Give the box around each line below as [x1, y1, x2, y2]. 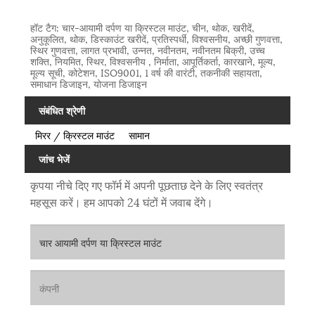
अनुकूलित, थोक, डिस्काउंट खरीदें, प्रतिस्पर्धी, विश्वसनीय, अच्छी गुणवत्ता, [30, 31, 283, 46]
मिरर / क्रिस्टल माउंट [34, 127, 115, 143]
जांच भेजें [39, 150, 70, 166]
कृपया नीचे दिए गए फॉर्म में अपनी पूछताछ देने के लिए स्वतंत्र [30, 176, 263, 194]
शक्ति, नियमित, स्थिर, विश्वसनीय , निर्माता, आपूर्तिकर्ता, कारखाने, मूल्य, [30, 53, 276, 69]
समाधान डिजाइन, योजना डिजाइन [30, 76, 147, 91]
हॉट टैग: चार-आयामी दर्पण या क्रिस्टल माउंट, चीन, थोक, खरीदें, [30, 20, 255, 35]
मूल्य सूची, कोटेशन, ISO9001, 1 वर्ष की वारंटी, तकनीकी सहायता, [30, 65, 262, 80]
